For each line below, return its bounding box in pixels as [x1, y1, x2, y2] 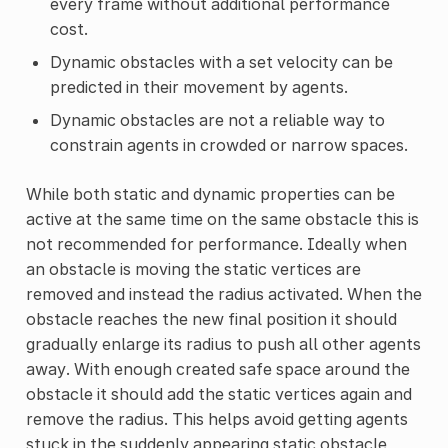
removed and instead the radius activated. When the [25, 283, 422, 304]
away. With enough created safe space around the [25, 358, 410, 379]
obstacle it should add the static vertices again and [25, 383, 412, 404]
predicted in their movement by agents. [49, 76, 348, 97]
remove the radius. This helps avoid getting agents [25, 408, 408, 429]
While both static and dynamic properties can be [25, 183, 395, 204]
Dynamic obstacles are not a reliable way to [49, 109, 385, 130]
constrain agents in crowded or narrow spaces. [49, 134, 408, 155]
